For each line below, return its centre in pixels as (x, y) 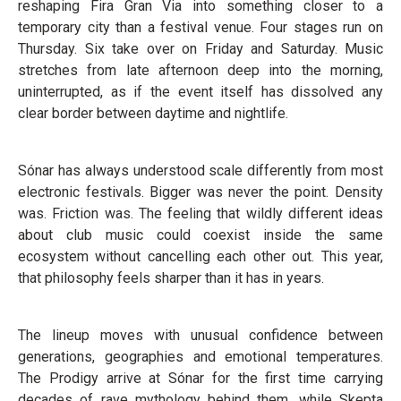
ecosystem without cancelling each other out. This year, (200, 256)
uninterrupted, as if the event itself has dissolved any (200, 92)
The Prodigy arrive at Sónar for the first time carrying (200, 378)
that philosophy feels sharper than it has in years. (171, 278)
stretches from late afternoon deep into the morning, (200, 70)
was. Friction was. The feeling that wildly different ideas (200, 213)
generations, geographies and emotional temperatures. (200, 357)
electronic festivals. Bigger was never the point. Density (200, 192)
